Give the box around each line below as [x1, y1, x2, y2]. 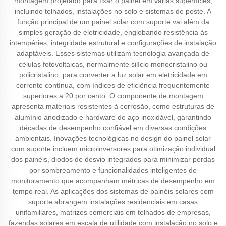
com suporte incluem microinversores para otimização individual [11, 145, 215, 153]
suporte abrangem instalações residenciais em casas [28, 198, 198, 206]
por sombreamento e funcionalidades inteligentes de [29, 166, 197, 174]
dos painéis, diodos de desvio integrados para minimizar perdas [11, 155, 215, 163]
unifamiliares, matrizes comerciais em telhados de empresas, [15, 208, 211, 216]
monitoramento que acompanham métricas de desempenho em [11, 177, 215, 185]
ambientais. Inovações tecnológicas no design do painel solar [15, 134, 211, 142]
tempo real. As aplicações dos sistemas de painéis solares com [12, 187, 214, 195]
